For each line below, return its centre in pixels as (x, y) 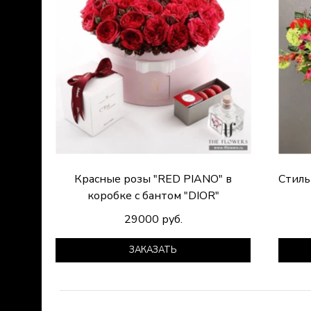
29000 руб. (153, 220)
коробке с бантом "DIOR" (153, 195)
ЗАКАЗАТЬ (153, 250)
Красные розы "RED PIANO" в (153, 179)
